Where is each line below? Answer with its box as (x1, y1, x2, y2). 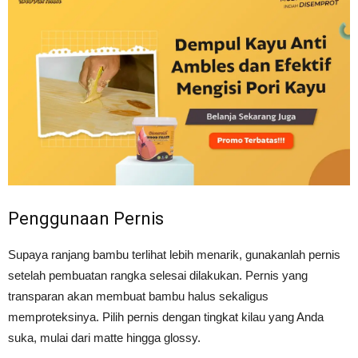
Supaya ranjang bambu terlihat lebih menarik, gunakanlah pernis (8, 247, 340, 261)
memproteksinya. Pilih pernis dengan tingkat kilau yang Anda (8, 309, 324, 324)
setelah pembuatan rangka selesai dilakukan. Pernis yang (8, 268, 308, 282)
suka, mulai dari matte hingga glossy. (8, 330, 201, 344)
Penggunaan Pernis (8, 208, 164, 229)
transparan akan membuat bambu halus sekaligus (8, 288, 268, 303)
